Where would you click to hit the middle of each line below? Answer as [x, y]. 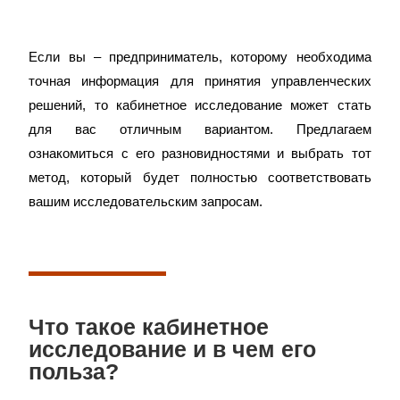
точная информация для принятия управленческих [200, 81]
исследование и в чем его [173, 349]
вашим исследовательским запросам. [146, 201]
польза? [74, 371]
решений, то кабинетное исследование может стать [200, 105]
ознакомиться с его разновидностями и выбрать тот [200, 153]
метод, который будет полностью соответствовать [200, 177]
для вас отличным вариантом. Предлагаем [200, 129]
